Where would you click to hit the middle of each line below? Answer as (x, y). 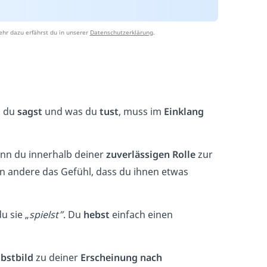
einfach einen (141, 214)
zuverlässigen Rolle (151, 154)
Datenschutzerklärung (121, 32)
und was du (71, 111)
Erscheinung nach (121, 257)
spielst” (46, 214)
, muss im (141, 111)
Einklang (184, 111)
